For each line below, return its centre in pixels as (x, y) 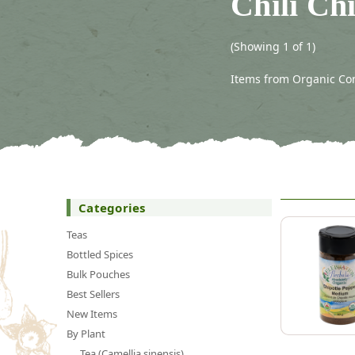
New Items (92, 313)
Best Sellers (93, 294)
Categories (112, 207)
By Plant (86, 333)
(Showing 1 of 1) (273, 46)
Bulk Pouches (98, 274)
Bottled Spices (100, 254)
